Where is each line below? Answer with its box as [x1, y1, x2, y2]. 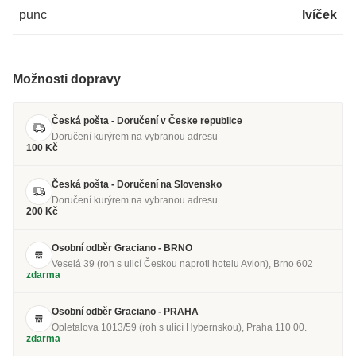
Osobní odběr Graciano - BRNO [52, 242, 192, 254]
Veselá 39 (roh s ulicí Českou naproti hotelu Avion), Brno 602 [52, 258, 313, 270]
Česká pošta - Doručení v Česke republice [52, 115, 242, 127]
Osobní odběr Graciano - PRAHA [52, 306, 199, 318]
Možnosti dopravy [13, 72, 121, 87]
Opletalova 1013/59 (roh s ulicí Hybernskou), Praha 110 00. [52, 322, 307, 334]
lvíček [302, 8, 337, 22]
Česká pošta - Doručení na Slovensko [52, 179, 222, 191]
